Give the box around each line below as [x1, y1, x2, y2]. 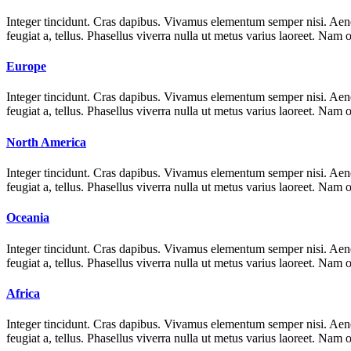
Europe [6, 60, 46, 74]
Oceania [6, 211, 49, 225]
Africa [6, 286, 40, 300]
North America [6, 135, 86, 149]
